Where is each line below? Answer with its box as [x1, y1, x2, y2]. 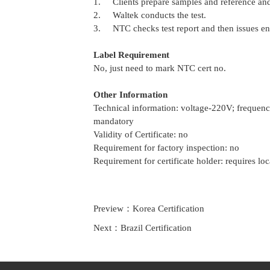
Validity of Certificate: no [93, 130, 188, 139]
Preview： [93, 204, 133, 213]
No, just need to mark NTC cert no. [93, 63, 226, 73]
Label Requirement [93, 50, 169, 60]
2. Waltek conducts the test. [93, 10, 206, 20]
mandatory [93, 116, 134, 126]
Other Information [93, 90, 168, 99]
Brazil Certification [120, 223, 192, 233]
